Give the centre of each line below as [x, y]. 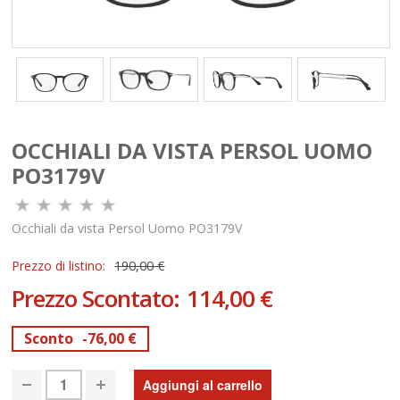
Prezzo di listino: [59, 265]
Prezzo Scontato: [99, 298]
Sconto [49, 338]
